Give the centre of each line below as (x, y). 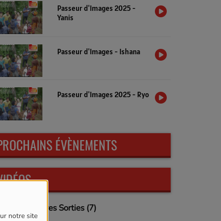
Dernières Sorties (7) (57, 208)
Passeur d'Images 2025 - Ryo (103, 95)
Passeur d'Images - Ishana (98, 51)
